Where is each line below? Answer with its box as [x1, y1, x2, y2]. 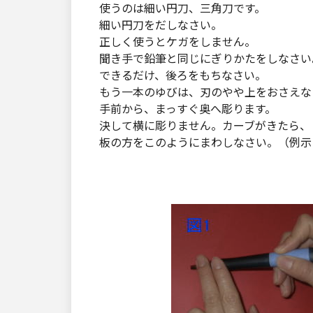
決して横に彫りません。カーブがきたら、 [99, 119, 311, 133]
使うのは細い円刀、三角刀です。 [99, 2, 265, 16]
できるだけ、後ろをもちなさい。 [99, 69, 266, 83]
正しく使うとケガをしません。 [99, 36, 256, 50]
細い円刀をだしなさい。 [99, 19, 222, 33]
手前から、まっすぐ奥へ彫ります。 [99, 103, 276, 117]
